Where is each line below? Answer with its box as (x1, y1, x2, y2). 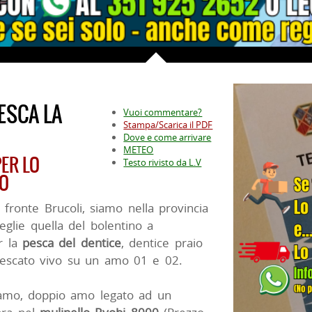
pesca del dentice (22, 234, 121, 251)
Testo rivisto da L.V (123, 155, 202, 169)
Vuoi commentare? (123, 105, 203, 118)
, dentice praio (120, 234, 203, 251)
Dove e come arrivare (123, 130, 212, 143)
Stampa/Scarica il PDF (123, 118, 213, 131)
